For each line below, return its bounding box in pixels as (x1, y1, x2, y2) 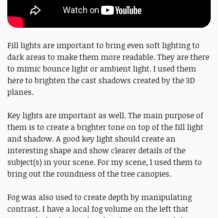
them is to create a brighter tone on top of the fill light (7, 122, 203, 133)
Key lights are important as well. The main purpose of (7, 110, 203, 121)
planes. (7, 87, 34, 98)
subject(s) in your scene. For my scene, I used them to (7, 157, 202, 168)
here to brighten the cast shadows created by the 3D (7, 75, 195, 86)
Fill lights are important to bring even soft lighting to (7, 40, 200, 51)
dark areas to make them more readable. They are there (7, 52, 209, 63)
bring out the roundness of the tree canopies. (7, 168, 171, 180)
